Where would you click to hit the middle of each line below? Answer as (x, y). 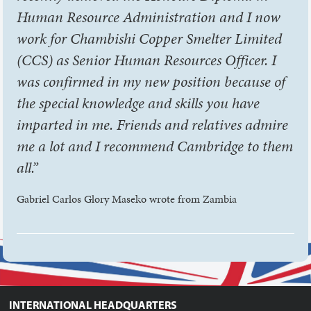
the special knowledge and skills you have (138, 103)
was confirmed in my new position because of (151, 81)
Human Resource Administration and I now (149, 17)
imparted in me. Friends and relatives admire (153, 124)
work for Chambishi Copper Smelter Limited (150, 38)
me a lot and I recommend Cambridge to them (155, 146)
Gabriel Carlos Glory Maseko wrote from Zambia (127, 199)
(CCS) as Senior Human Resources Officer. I (147, 60)
